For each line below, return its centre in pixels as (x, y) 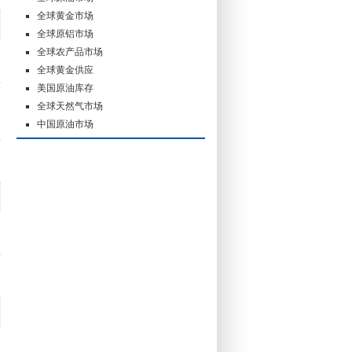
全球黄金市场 (65, 16)
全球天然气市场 (70, 106)
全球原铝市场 (65, 34)
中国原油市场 (65, 124)
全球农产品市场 (70, 52)
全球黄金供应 (65, 70)
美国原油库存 (65, 88)
